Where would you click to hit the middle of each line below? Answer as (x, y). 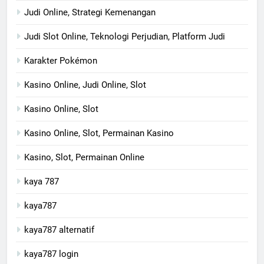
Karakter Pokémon (61, 60)
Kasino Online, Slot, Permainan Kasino (99, 133)
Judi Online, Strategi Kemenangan (90, 12)
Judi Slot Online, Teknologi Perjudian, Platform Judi (125, 36)
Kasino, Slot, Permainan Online (84, 157)
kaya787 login (51, 254)
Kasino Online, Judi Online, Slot (85, 85)
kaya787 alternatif (59, 230)
